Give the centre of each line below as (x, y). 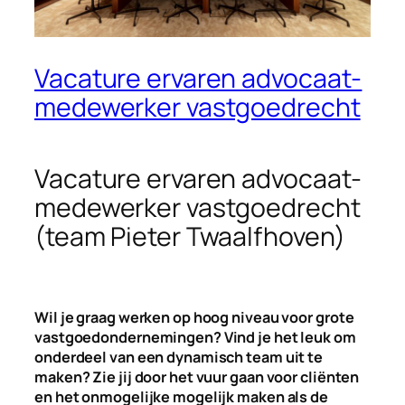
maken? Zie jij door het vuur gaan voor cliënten (197, 377)
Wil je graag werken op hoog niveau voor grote (194, 317)
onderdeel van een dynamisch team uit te (179, 357)
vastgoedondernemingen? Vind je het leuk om (195, 337)
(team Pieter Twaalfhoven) (190, 236)
